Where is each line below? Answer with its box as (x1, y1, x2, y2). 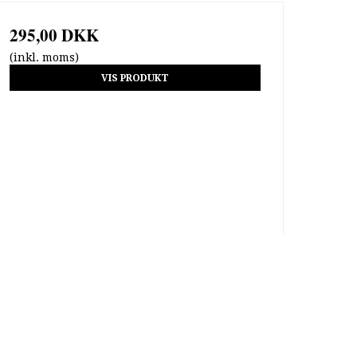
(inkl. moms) (9, 51, 79, 65)
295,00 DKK (9, 23, 99, 48)
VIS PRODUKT (100, 72, 169, 84)
